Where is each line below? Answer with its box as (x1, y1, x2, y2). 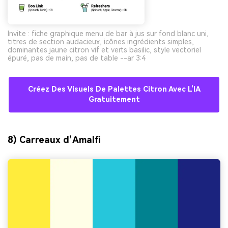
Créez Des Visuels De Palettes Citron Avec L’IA (27, 84, 201, 94)
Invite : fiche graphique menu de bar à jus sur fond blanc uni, (8, 29, 209, 38)
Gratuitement (88, 95, 140, 104)
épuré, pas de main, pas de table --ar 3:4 (8, 53, 146, 62)
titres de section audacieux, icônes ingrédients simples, (8, 37, 194, 46)
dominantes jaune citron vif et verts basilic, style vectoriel (8, 45, 201, 54)
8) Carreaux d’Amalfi (8, 134, 101, 145)
